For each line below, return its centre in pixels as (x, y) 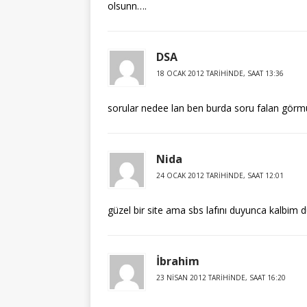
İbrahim (178, 261)
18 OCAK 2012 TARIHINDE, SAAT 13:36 (220, 73)
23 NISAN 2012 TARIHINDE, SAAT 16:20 (221, 278)
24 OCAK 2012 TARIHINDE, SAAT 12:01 (220, 175)
